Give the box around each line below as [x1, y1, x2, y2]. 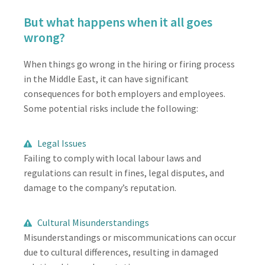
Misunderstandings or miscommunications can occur [24, 231, 236, 243]
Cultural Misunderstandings [37, 216, 149, 228]
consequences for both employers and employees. [24, 88, 225, 99]
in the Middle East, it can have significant [24, 73, 189, 85]
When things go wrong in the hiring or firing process [24, 58, 235, 70]
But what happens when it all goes [24, 14, 212, 30]
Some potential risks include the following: [24, 102, 198, 114]
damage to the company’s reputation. [24, 182, 176, 193]
